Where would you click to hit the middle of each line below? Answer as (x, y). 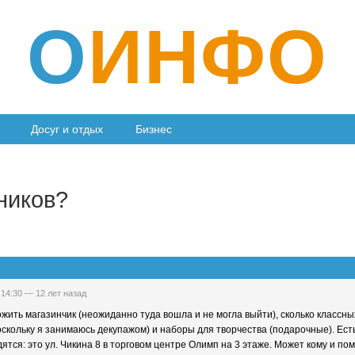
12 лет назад (61, 293)
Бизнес (154, 130)
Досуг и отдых (67, 130)
